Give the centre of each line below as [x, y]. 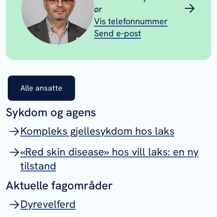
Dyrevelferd [48, 204]
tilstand [38, 166]
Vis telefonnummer [131, 21]
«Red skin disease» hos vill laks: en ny [109, 152]
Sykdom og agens [51, 112]
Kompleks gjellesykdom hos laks [97, 131]
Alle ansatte [41, 88]
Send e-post [117, 33]
